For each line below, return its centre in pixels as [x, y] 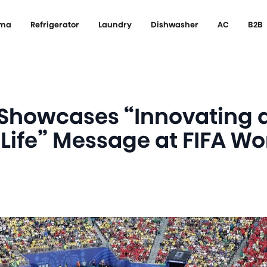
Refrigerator [55, 25]
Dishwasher [175, 25]
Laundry [115, 25]
